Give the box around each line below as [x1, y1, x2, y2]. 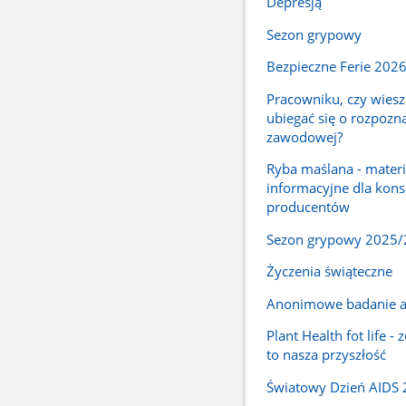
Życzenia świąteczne [266, 262, 392, 281]
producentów [266, 198, 350, 217]
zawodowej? [266, 127, 343, 146]
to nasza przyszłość [266, 345, 386, 364]
